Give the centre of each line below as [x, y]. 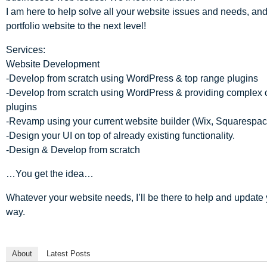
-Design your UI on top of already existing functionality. [120, 135]
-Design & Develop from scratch [73, 150]
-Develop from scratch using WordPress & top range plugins [132, 78]
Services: [26, 49]
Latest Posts [69, 253]
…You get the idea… [50, 173]
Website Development [53, 64]
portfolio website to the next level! [76, 26]
